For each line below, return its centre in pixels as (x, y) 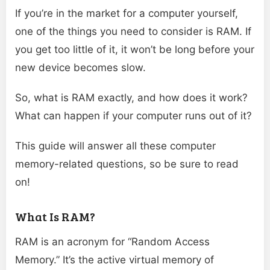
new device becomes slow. (80, 68)
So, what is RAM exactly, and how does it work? (131, 98)
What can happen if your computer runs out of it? (133, 116)
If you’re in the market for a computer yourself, (127, 14)
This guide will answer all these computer (115, 146)
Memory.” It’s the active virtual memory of (115, 260)
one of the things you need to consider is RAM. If (133, 32)
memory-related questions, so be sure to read (127, 164)
